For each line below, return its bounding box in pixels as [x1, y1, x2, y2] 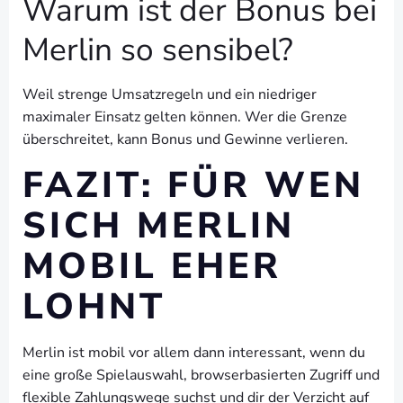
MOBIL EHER [22, 242, 282, 291]
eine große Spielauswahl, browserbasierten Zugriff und [22, 365, 380, 385]
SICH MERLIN [22, 201, 295, 250]
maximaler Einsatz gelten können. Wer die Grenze [22, 107, 347, 127]
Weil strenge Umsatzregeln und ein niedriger [22, 85, 317, 104]
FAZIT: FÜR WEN [22, 161, 364, 210]
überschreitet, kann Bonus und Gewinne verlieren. [22, 130, 348, 149]
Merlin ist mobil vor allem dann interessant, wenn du [22, 343, 365, 363]
